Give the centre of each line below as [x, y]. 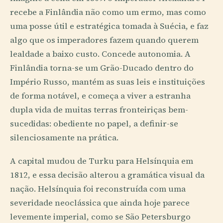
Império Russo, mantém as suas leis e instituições [108, 82]
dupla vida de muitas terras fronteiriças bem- [99, 110]
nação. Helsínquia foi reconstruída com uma [98, 189]
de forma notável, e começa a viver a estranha [100, 96]
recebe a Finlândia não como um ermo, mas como [108, 12]
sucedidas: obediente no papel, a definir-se [94, 123]
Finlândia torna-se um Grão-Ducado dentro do [102, 68]
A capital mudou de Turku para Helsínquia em [102, 161]
